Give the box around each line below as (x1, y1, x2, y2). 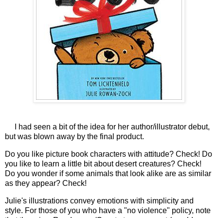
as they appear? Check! (5, 179, 87, 188)
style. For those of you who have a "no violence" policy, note (5, 206, 211, 215)
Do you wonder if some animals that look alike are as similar (5, 169, 211, 178)
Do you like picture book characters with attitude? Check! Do (5, 150, 212, 159)
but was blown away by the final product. (5, 132, 144, 141)
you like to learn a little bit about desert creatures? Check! (5, 160, 201, 168)
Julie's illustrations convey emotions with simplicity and (5, 197, 194, 205)
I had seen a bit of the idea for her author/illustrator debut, (5, 123, 210, 131)
